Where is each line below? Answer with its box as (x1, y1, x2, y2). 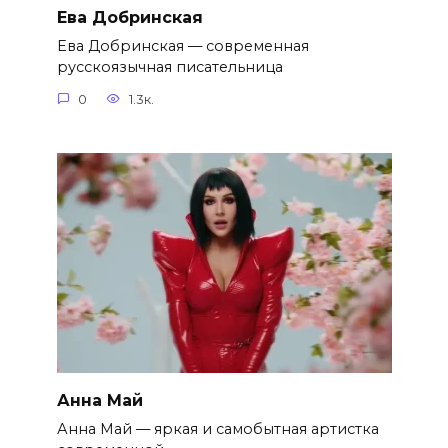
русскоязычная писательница (56, 58, 283, 77)
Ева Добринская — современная (56, 37, 309, 56)
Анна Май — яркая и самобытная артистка (56, 419, 379, 438)
